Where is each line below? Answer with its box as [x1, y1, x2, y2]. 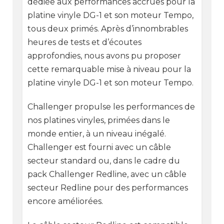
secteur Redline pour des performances [27, 182, 188, 192]
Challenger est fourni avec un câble [27, 142, 171, 152]
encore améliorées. [27, 196, 103, 206]
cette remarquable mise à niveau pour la [27, 64, 191, 74]
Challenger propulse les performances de [27, 101, 195, 111]
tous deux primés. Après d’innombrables [27, 23, 188, 33]
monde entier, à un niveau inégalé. [27, 128, 166, 138]
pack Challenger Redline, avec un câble [27, 169, 186, 179]
